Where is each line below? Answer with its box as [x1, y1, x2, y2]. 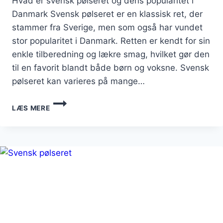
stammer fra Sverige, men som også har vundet [12, 22, 203, 32]
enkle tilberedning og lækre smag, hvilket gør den [12, 49, 210, 59]
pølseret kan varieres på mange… [12, 76, 145, 86]
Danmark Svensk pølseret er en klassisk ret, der [12, 8, 203, 19]
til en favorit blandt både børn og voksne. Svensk [12, 62, 209, 73]
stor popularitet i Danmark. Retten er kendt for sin [12, 35, 210, 46]
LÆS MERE [12, 104, 50, 112]
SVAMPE [49, 128, 80, 136]
